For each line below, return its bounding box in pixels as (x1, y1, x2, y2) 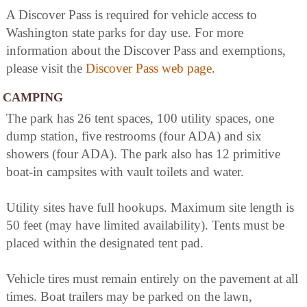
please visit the (6, 60, 86, 75)
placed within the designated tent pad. (6, 235, 204, 250)
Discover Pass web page (86, 60, 212, 75)
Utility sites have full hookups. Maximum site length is (6, 199, 294, 214)
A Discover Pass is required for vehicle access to (6, 7, 257, 22)
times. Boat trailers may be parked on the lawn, (6, 288, 252, 304)
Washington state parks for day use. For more (6, 25, 243, 40)
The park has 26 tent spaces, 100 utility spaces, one (6, 110, 274, 125)
